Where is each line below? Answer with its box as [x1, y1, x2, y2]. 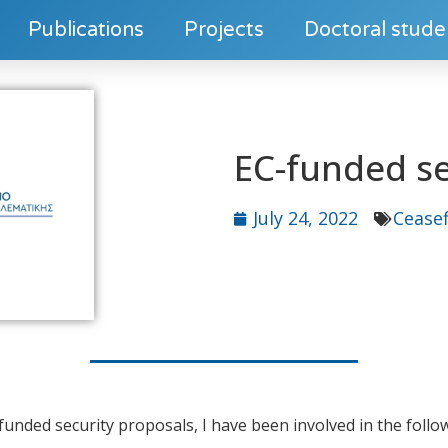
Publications [28, 18, 144, 42]
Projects [184, 18, 264, 42]
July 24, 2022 [253, 206, 358, 230]
